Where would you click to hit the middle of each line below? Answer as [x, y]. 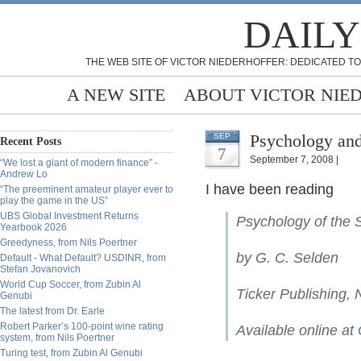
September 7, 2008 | [294, 160]
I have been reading [270, 189]
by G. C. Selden [287, 258]
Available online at [297, 330]
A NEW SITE [116, 95]
